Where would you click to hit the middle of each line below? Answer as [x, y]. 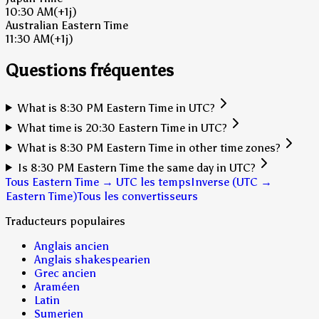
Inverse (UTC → [231, 182]
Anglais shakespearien [92, 259]
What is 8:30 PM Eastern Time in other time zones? [149, 147]
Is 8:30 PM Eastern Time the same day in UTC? [136, 167]
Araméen [57, 286]
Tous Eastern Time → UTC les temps [98, 182]
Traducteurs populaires [66, 221]
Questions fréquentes [90, 70]
